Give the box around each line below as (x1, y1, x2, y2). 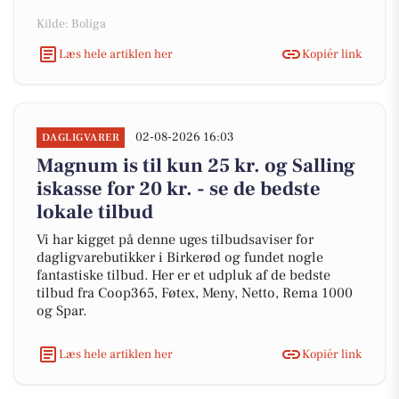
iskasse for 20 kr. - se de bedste (37, 176, 321, 201)
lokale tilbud (37, 199, 153, 224)
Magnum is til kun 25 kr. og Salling (37, 153, 355, 178)
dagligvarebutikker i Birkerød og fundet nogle (37, 248, 323, 266)
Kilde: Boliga (37, 16, 106, 32)
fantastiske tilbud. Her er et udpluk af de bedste (37, 266, 330, 284)
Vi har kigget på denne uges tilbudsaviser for (37, 231, 313, 248)
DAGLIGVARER (42, 131, 120, 144)
